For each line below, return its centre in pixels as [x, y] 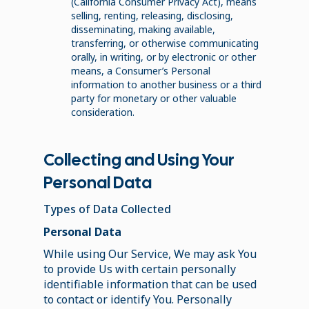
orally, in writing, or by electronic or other [163, 57]
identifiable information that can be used [150, 284]
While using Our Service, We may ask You [150, 253]
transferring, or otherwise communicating [165, 43]
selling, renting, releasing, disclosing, [152, 15]
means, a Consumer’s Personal [140, 70]
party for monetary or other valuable [153, 98]
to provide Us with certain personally [139, 269]
